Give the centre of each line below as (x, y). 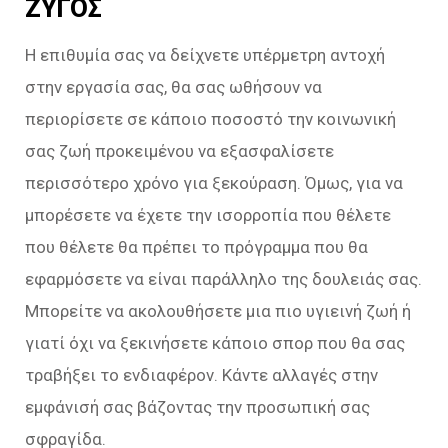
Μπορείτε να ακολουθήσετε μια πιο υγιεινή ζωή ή (218, 310)
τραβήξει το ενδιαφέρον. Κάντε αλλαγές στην (201, 374)
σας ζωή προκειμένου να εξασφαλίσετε (179, 150)
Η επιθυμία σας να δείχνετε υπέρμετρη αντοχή (205, 54)
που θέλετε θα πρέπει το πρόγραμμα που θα (196, 246)
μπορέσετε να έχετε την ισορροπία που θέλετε (208, 214)
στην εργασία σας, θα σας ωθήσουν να (173, 86)
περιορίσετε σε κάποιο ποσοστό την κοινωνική (210, 118)
